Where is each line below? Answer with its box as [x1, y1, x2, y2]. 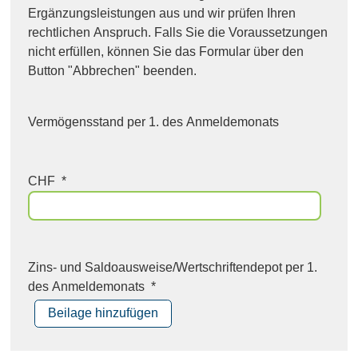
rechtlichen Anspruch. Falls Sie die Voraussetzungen [28, 25, 328, 39]
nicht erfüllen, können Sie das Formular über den [28, 44, 304, 58]
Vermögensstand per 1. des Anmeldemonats [28, 115, 280, 129]
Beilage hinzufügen [48, 306, 159, 320]
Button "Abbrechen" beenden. [28, 63, 197, 78]
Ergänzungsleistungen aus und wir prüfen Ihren [28, 6, 296, 20]
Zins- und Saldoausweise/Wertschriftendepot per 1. [28, 260, 318, 274]
